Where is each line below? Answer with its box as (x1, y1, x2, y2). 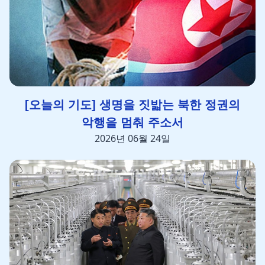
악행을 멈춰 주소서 (82, 115, 183, 129)
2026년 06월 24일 (95, 131, 170, 145)
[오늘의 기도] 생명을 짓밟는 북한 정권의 (25, 98, 240, 111)
